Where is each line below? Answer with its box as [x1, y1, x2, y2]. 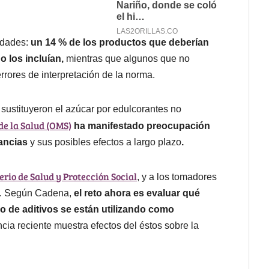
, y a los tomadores [137, 172, 217, 183]
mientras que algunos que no [64, 53, 190, 64]
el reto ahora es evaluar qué [74, 188, 200, 199]
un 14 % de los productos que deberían [31, 37, 209, 48]
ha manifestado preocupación [74, 121, 210, 131]
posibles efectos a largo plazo [55, 137, 181, 148]
